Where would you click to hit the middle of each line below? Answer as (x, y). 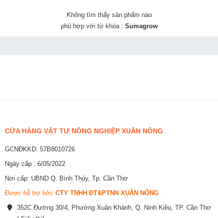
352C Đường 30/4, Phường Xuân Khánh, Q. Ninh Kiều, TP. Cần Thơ (114, 208)
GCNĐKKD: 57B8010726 (40, 149)
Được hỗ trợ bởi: (30, 193)
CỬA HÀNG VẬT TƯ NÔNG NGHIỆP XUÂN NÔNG (84, 131)
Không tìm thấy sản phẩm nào (109, 15)
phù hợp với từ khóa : (93, 26)
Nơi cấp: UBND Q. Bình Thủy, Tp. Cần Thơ (66, 178)
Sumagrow (141, 26)
